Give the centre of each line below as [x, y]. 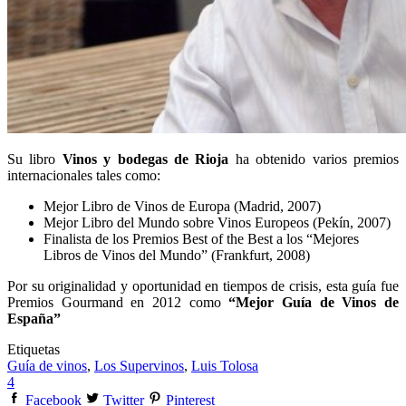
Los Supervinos [139, 366]
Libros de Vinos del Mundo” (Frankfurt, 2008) [177, 256]
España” [34, 319]
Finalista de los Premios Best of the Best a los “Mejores [201, 239]
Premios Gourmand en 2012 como [118, 303]
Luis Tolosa [225, 366]
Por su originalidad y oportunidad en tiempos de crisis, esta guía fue [203, 286]
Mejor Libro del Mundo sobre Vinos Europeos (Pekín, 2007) [217, 223]
